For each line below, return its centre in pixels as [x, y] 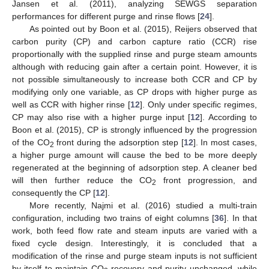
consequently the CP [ [54, 192]
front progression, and [207, 180]
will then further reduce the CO [82, 180]
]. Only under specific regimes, [199, 104]
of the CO [31, 142]
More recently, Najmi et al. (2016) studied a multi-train [143, 205]
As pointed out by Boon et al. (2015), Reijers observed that [143, 29]
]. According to [229, 117]
